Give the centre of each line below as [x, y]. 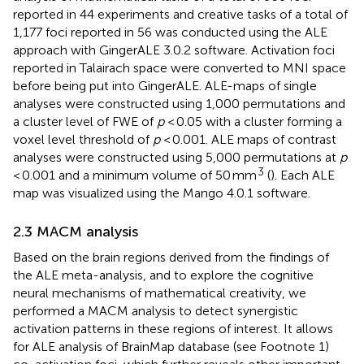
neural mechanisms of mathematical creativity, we [160, 292]
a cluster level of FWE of [85, 121]
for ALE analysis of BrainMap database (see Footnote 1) [171, 346]
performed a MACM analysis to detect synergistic [156, 310]
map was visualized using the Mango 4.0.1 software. [162, 193]
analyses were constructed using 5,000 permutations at [176, 157]
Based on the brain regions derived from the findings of [171, 257]
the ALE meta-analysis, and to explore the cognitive [163, 275]
